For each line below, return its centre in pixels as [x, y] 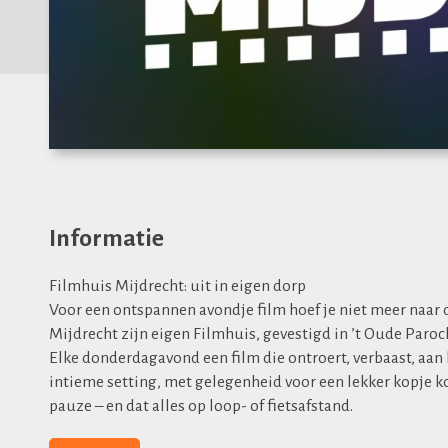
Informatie [106, 238]
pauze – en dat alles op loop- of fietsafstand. [201, 406]
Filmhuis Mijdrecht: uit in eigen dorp [177, 286]
